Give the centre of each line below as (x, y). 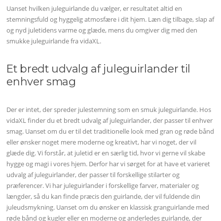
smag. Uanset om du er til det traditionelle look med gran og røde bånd (110, 131)
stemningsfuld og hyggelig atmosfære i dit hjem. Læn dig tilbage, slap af (110, 19)
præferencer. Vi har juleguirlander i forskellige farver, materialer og (103, 186)
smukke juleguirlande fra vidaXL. (54, 41)
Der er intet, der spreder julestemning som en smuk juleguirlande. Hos (109, 110)
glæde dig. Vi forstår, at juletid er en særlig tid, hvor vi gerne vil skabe (106, 153)
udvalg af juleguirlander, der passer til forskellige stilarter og (93, 175)
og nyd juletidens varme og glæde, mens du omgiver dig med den (102, 30)
